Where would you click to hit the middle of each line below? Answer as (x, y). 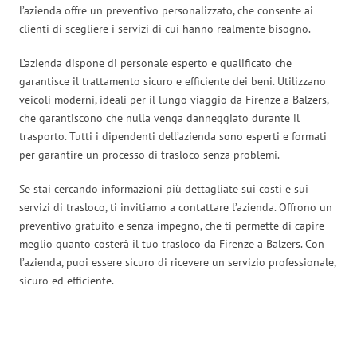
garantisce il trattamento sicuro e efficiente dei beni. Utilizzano (173, 81)
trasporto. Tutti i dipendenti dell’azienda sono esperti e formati (173, 136)
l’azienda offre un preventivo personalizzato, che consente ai (166, 10)
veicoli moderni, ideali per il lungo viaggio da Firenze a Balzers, (174, 99)
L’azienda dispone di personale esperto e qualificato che (155, 63)
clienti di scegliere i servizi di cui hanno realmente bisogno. (165, 28)
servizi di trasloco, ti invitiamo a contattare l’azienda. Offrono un (176, 207)
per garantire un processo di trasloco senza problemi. (149, 154)
